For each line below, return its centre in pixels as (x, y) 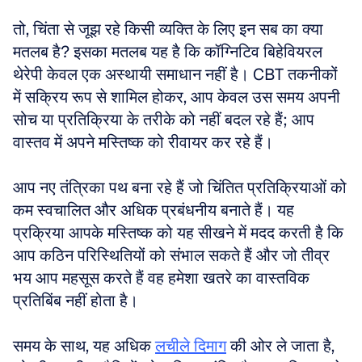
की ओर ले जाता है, (280, 346)
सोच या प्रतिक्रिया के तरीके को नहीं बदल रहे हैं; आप (164, 120)
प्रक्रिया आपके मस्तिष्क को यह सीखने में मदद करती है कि (178, 233)
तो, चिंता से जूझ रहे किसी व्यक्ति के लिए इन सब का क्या (168, 29)
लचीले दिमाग (191, 346)
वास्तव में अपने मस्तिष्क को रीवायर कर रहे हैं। (145, 142)
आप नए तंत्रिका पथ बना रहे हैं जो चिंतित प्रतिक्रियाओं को (180, 187)
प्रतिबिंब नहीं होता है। (78, 301)
